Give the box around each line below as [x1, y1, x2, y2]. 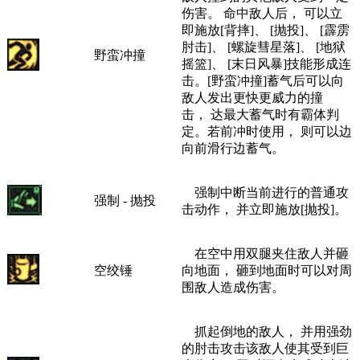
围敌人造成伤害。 [182, 278, 284, 292]
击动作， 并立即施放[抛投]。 [182, 200, 347, 215]
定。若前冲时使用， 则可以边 [182, 122, 352, 137]
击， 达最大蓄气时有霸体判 [182, 105, 339, 120]
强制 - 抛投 [94, 191, 156, 206]
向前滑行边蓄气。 [182, 139, 284, 153]
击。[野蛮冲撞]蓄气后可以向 [182, 72, 344, 86]
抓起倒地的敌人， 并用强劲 [182, 322, 352, 337]
